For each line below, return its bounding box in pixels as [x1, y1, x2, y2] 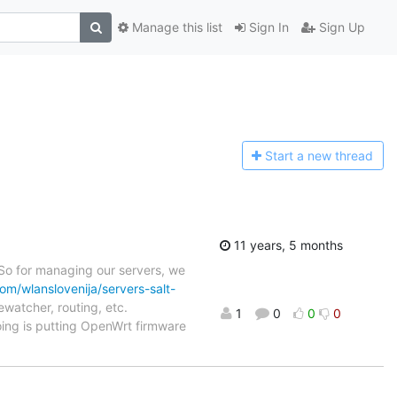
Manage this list [128, 19, 222, 35]
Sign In [245, 19, 289, 35]
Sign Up [315, 19, 365, 35]
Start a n [265, 148, 315, 164]
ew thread [315, 148, 374, 164]
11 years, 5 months [230, 237, 343, 253]
